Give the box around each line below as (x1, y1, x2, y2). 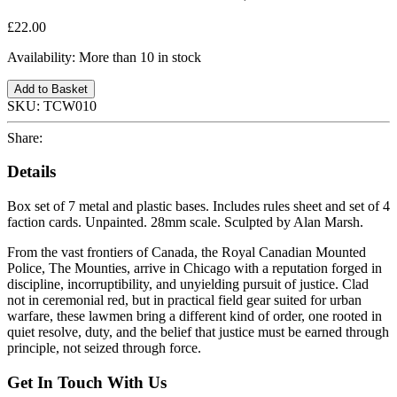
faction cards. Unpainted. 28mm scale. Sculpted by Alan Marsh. (7, 214, 363, 230)
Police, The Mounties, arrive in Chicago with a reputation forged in (7, 261, 382, 276)
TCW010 (40, 97, 97, 113)
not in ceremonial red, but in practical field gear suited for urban (7, 292, 362, 308)
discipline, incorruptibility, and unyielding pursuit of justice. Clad (7, 276, 369, 292)
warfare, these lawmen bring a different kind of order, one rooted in (7, 308, 382, 324)
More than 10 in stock (79, 49, 201, 65)
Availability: (7, 49, 79, 65)
